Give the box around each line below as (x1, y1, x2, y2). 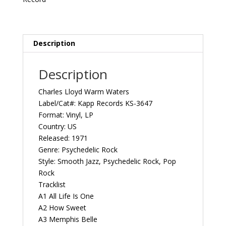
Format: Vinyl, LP (38, 110, 93, 120)
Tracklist (38, 180, 66, 190)
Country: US (38, 122, 77, 132)
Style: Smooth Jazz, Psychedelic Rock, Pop (38, 156, 176, 166)
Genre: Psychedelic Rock (38, 145, 118, 155)
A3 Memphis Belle (38, 214, 97, 224)
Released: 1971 (38, 133, 88, 143)
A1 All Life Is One (38, 191, 94, 201)
